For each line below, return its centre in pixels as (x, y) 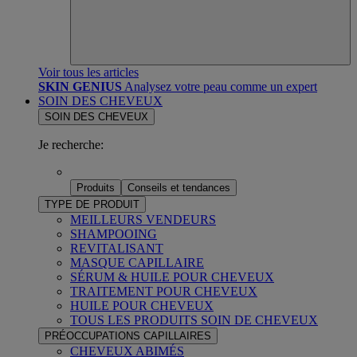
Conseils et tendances (179, 187)
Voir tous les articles (88, 72)
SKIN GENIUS (80, 86)
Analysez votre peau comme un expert (221, 86)
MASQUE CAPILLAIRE (137, 262)
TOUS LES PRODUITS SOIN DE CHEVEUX (194, 320)
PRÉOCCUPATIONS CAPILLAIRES (128, 335)
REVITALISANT (117, 248)
